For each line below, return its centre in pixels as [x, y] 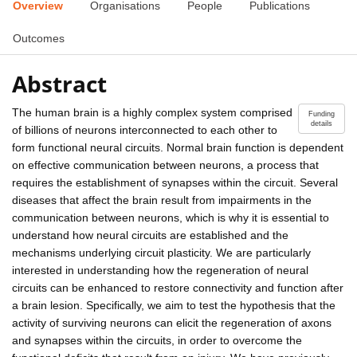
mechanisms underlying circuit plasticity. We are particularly [161, 252]
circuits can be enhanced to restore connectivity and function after [178, 287]
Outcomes [39, 39]
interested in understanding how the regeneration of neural [160, 270]
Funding [322, 114]
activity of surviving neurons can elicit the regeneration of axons [172, 322]
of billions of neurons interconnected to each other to [145, 129]
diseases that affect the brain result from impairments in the [162, 200]
